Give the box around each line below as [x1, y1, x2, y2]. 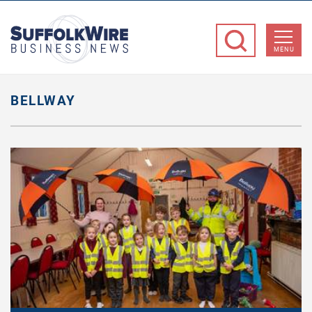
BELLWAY [10, 93, 76, 109]
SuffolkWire [127, 15, 188, 29]
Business [127, 33, 175, 47]
